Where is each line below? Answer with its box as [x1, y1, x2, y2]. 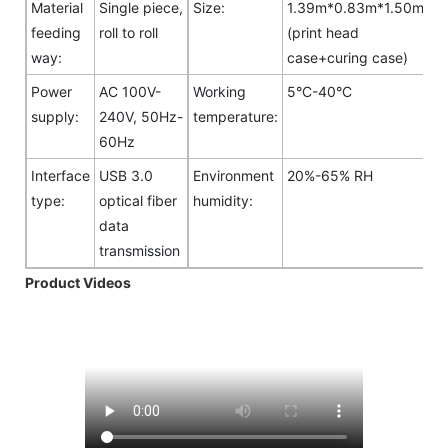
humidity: [193, 191, 253, 209]
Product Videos [25, 273, 131, 291]
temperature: [193, 107, 278, 125]
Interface [31, 166, 90, 184]
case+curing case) [287, 48, 408, 66]
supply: [31, 107, 79, 125]
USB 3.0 [99, 166, 153, 184]
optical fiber [99, 191, 177, 209]
